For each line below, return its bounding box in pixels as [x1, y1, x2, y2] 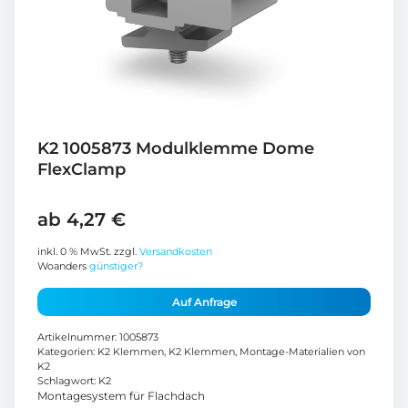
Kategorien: [37, 345, 97, 358]
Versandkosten [139, 245, 212, 258]
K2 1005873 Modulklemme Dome [37, 138, 314, 158]
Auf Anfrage [171, 294, 237, 309]
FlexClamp [37, 158, 126, 179]
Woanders [37, 260, 89, 272]
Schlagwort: [37, 374, 98, 387]
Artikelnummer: [37, 331, 119, 343]
